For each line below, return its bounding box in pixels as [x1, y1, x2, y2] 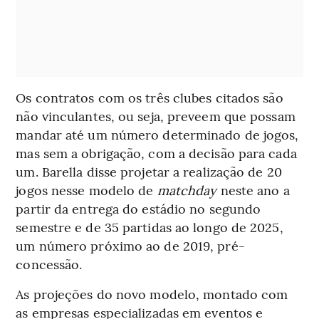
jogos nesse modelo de [16, 180, 157, 199]
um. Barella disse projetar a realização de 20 [16, 162, 282, 180]
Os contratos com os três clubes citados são [16, 88, 283, 106]
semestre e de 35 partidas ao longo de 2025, [16, 217, 283, 236]
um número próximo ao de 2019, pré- [16, 236, 245, 254]
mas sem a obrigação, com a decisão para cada [16, 143, 297, 162]
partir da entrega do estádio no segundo [16, 199, 261, 217]
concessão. [16, 254, 83, 273]
